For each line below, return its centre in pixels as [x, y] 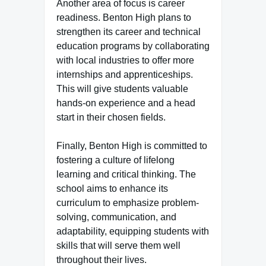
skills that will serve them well [118, 246]
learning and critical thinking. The [126, 174]
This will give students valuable [122, 89]
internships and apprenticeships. [125, 75]
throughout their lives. [102, 260]
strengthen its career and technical [129, 32]
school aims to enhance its [112, 189]
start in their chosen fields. [111, 117]
